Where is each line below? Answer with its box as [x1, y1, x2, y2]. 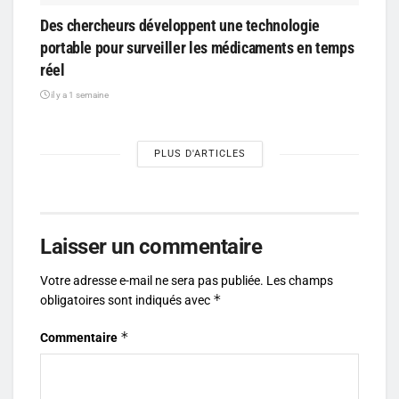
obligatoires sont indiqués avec [40, 293, 213, 308]
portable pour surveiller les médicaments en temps [40, 38, 354, 58]
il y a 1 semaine [49, 90, 109, 101]
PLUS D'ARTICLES [153, 148, 246, 160]
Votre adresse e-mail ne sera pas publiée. [40, 273, 264, 289]
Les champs [266, 273, 333, 289]
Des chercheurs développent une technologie [40, 16, 320, 36]
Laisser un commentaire [40, 234, 263, 260]
